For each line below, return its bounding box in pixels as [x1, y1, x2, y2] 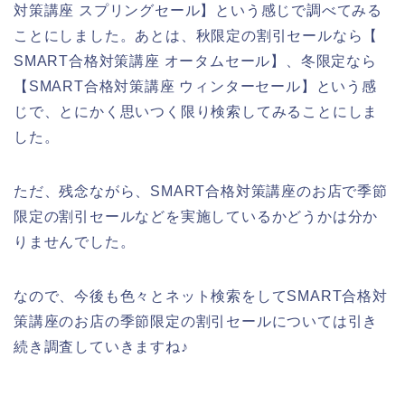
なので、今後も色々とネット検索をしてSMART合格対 [14, 287, 388, 304]
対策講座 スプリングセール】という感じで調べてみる [14, 2, 382, 18]
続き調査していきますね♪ [14, 338, 189, 354]
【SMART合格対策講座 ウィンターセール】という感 [14, 78, 377, 94]
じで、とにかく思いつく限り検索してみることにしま [14, 103, 379, 119]
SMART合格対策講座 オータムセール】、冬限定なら [14, 52, 377, 69]
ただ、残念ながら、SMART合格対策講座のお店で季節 [14, 183, 388, 199]
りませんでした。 [14, 233, 136, 250]
